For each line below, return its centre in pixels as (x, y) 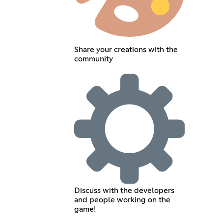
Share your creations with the (126, 49)
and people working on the (122, 200)
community (93, 59)
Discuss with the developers (124, 191)
